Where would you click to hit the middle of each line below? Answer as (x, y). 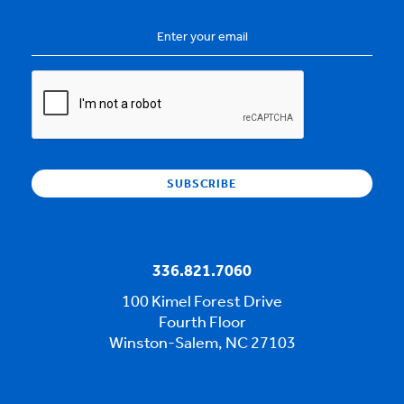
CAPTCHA (68, 80)
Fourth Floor (202, 324)
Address (62, 50)
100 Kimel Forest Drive (202, 303)
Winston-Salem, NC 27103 (202, 344)
